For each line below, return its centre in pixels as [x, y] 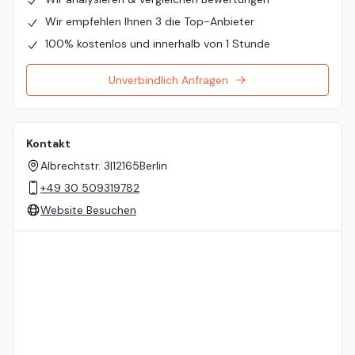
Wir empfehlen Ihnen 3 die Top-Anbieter [150, 22]
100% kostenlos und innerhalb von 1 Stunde [158, 44]
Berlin [153, 166]
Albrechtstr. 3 [75, 166]
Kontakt [48, 144]
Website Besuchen [88, 210]
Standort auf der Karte [72, 239]
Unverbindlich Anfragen [168, 80]
